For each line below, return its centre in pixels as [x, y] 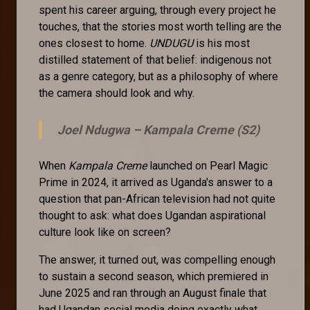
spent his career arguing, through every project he [157, 10]
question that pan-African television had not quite [157, 199]
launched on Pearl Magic [207, 165]
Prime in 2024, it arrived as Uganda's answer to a [156, 182]
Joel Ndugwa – [100, 129]
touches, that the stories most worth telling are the [160, 26]
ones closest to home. [94, 43]
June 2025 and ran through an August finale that [153, 293]
